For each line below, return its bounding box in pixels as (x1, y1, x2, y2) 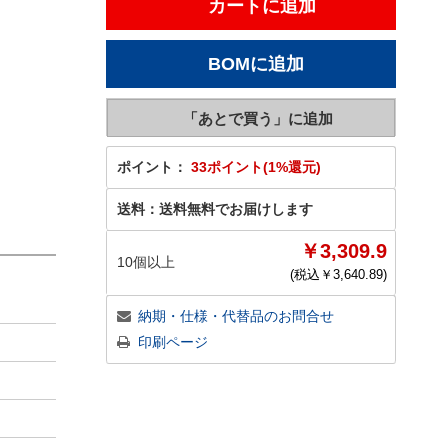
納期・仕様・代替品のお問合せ (138, 308, 334, 324)
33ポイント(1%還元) (191, 159, 321, 175)
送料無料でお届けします (159, 201, 313, 217)
